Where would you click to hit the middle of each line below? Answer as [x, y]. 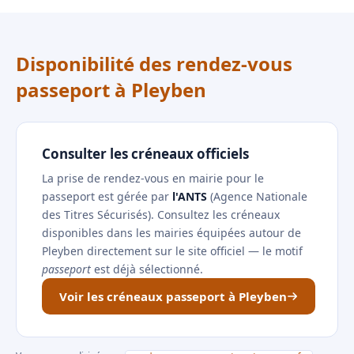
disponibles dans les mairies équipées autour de [171, 233]
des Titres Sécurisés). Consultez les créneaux [161, 215]
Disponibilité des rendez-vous [154, 64]
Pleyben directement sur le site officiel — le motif [172, 251]
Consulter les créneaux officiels [145, 154]
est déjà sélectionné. [147, 269]
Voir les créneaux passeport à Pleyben [173, 296]
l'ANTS [190, 196]
